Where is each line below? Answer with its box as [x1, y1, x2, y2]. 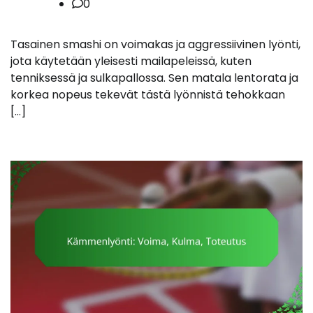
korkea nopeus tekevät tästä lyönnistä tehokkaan [10, 87, 285, 103]
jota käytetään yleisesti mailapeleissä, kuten [10, 53, 252, 70]
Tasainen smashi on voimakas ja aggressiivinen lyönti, [10, 36, 300, 53]
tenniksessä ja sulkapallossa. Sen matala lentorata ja [10, 70, 298, 87]
